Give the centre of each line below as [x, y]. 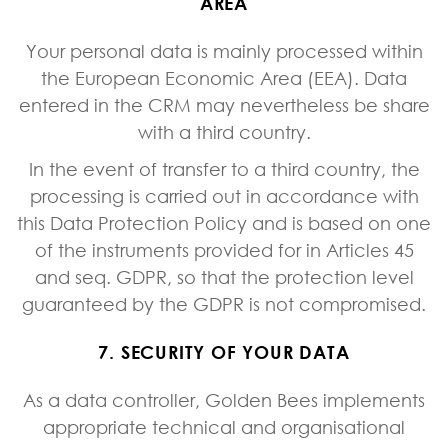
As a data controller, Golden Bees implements [224, 399]
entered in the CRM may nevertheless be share [224, 104]
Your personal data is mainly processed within [224, 50]
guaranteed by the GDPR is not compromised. [224, 303]
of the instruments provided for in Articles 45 [224, 249]
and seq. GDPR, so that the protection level [224, 276]
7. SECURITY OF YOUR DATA [224, 351]
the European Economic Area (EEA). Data [224, 77]
